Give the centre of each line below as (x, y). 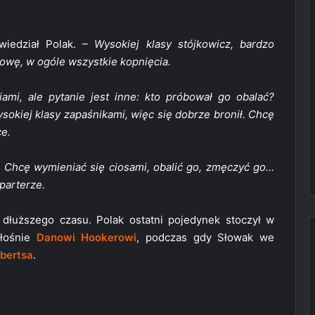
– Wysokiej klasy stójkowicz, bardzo (179, 44)
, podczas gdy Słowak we (206, 238)
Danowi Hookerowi (86, 238)
